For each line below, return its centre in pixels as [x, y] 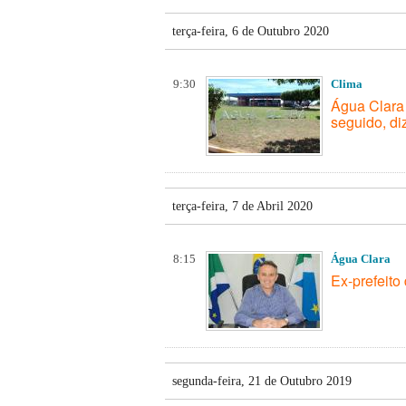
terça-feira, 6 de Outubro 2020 [251, 31]
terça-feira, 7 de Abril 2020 [242, 206]
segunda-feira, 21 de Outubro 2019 [262, 381]
